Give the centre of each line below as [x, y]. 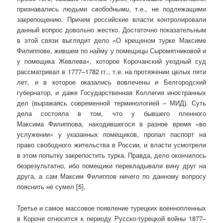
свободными [110, 9]
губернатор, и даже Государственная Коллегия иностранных [111, 93]
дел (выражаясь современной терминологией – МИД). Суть [111, 103]
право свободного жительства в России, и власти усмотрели [111, 145]
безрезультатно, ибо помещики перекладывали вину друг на [111, 166]
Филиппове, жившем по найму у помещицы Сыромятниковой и [111, 51]
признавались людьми [54, 9]
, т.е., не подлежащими [167, 9]
